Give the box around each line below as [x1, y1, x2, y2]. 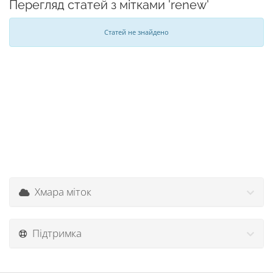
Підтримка [27, 226, 82, 240]
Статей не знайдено [104, 27, 169, 37]
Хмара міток [30, 185, 91, 199]
